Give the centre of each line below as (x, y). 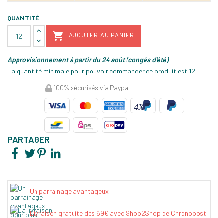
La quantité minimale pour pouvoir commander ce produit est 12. (102, 71)
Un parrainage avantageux (69, 191)
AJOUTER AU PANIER (101, 35)
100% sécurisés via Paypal (91, 87)
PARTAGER (28, 139)
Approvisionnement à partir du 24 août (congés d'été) (88, 59)
